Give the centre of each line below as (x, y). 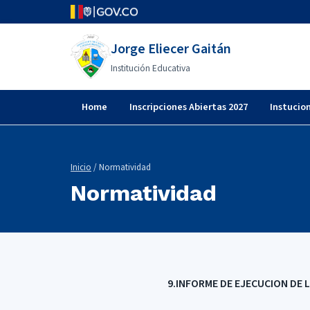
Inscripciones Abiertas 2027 (189, 107)
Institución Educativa (150, 68)
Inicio (81, 167)
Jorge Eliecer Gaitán (171, 49)
